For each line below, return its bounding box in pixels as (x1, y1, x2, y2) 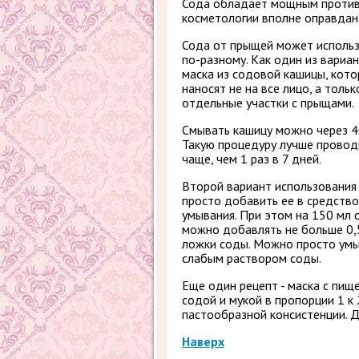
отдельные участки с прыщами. (182, 95, 354, 111)
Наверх (182, 333, 224, 349)
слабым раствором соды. (182, 250, 321, 266)
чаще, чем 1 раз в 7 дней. (182, 151, 321, 167)
